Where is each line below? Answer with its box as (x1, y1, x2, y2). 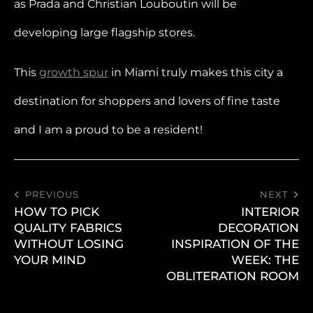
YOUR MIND (14, 253, 86, 268)
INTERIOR (241, 205, 299, 219)
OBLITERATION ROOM (166, 269, 299, 284)
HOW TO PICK (14, 205, 99, 219)
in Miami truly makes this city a (108, 65, 283, 79)
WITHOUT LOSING (14, 237, 124, 252)
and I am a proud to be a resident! (14, 122, 203, 136)
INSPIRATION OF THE (171, 237, 299, 252)
